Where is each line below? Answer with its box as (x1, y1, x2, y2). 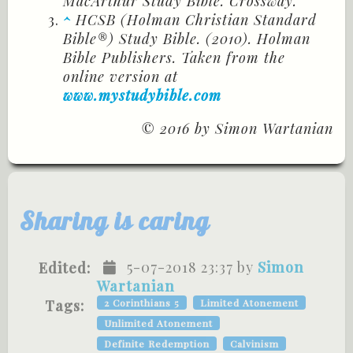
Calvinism (230, 336, 279, 350)
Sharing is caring (20, 205, 210, 237)
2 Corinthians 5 (104, 295, 180, 309)
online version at (63, 67, 178, 87)
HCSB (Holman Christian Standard (76, 10, 317, 30)
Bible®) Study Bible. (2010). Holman (63, 29, 310, 49)
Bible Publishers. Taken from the (63, 48, 285, 68)
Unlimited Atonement (104, 316, 213, 329)
